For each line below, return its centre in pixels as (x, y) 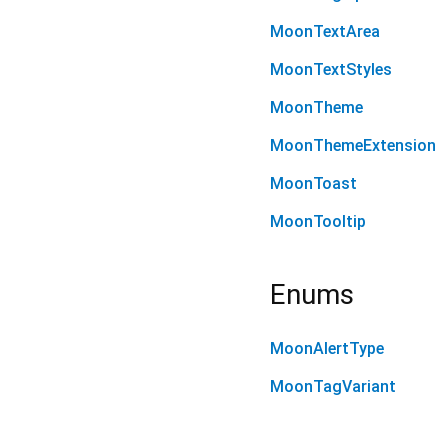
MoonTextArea (325, 32)
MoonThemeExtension (353, 146)
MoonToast (313, 184)
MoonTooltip (318, 222)
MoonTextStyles (331, 70)
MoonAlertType (327, 349)
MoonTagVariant (333, 387)
